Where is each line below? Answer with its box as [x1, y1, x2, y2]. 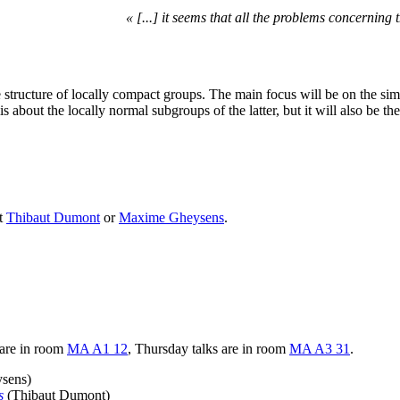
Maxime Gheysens [119, 209, 224, 225]
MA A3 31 [289, 340, 350, 356]
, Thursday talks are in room [128, 340, 289, 356]
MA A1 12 [67, 340, 128, 356]
